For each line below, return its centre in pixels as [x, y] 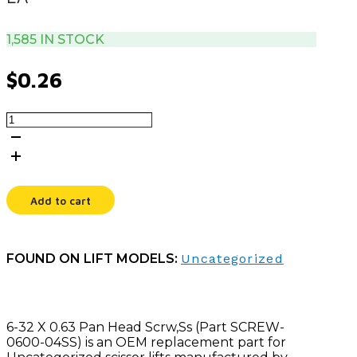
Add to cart [61, 201]
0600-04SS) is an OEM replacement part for [146, 343]
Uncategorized [232, 259]
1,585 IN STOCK [55, 39]
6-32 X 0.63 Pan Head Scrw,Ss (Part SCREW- [145, 328]
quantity [33, 225]
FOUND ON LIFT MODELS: [94, 259]
